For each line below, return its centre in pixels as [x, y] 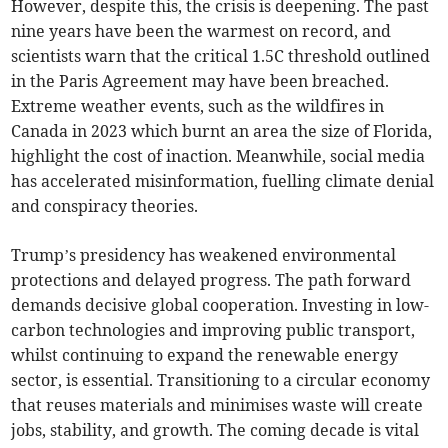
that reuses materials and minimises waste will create [217, 404]
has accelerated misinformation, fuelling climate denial [223, 180]
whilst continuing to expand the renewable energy [205, 354]
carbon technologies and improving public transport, [213, 329]
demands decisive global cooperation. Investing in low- [220, 304]
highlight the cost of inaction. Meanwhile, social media [218, 155]
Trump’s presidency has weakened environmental [204, 254]
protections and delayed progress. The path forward [211, 279]
